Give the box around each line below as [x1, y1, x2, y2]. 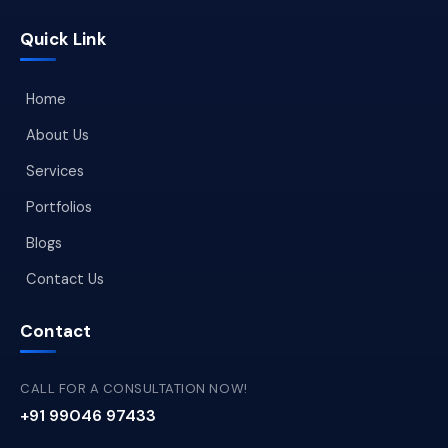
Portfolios [26, 198, 92, 217]
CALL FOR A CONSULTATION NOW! [20, 380, 248, 398]
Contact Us [26, 270, 104, 289]
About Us [26, 126, 89, 145]
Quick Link [20, 28, 107, 51]
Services [26, 162, 84, 181]
